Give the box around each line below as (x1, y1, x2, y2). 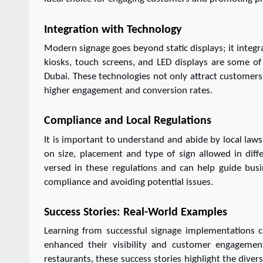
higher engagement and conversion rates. (44, 85, 213, 96)
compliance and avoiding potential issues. (44, 177, 213, 187)
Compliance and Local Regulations (44, 115, 211, 127)
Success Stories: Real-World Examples (44, 206, 227, 218)
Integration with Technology (44, 23, 181, 36)
